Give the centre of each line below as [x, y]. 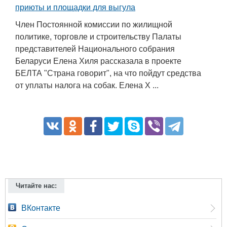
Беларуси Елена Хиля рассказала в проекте [98, 61]
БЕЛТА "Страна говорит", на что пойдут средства [108, 73]
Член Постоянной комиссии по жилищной [94, 25]
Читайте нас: [36, 186]
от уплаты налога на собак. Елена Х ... [87, 86]
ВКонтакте [41, 208]
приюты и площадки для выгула [75, 8]
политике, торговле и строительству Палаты [98, 37]
